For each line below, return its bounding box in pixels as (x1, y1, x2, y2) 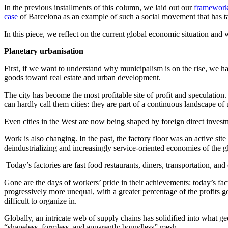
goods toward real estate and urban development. (4, 73, 161, 82)
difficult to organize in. (4, 196, 77, 205)
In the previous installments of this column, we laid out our (4, 3, 194, 12)
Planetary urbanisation (4, 46, 83, 55)
